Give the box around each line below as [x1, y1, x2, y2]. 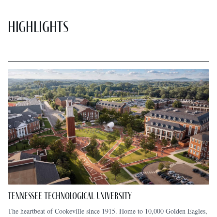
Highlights [8, 17, 69, 36]
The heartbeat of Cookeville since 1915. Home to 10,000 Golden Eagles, [8, 206, 207, 216]
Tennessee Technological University [8, 190, 132, 202]
